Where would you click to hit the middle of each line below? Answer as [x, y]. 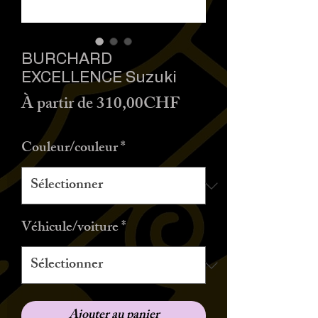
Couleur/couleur [70, 149]
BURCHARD [67, 59]
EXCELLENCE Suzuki [99, 77]
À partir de [59, 105]
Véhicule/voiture [70, 228]
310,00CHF [138, 105]
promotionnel [225, 132]
